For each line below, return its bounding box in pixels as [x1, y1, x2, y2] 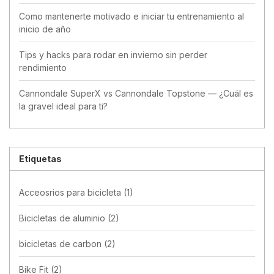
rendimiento [19, 62, 67, 73]
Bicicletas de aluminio [19, 212, 108, 223]
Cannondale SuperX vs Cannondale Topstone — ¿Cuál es [19, 87, 253, 98]
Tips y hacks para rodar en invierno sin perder [19, 49, 207, 60]
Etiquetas [19, 153, 62, 164]
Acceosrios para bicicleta [19, 187, 124, 198]
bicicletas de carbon [19, 238, 104, 249]
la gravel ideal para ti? [19, 100, 108, 111]
